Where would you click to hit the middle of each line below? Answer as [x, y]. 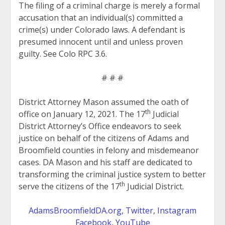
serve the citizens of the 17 [69, 186]
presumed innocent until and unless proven [101, 41]
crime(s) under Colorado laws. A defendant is [102, 29]
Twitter [139, 210]
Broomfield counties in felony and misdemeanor [109, 150]
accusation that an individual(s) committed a [101, 17]
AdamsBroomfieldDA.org [75, 210]
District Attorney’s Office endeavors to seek [100, 126]
